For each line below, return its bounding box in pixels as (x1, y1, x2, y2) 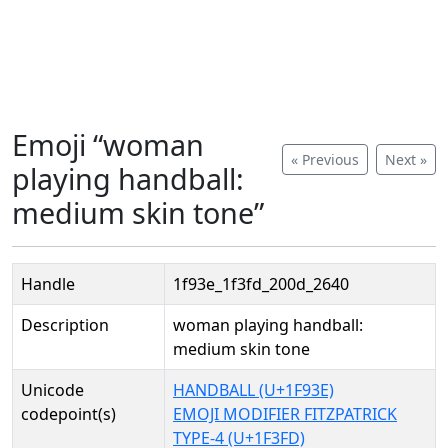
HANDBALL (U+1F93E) (173, 379, 334, 401)
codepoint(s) (21, 403, 116, 425)
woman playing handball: (173, 314, 363, 336)
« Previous (291, 150, 359, 169)
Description (21, 314, 109, 336)
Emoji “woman (12, 125, 204, 164)
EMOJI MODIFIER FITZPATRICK (173, 403, 397, 425)
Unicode (21, 379, 84, 401)
